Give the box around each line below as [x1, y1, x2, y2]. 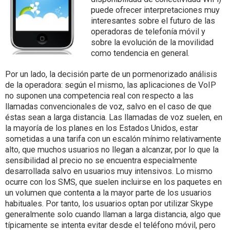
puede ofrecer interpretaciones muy [91, 5, 220, 15]
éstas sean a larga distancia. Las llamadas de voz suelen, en [5, 112, 222, 122]
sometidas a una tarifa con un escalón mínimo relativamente [5, 134, 221, 144]
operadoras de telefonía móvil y [91, 27, 205, 36]
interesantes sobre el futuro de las [91, 16, 215, 26]
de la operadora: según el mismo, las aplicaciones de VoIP [5, 80, 216, 90]
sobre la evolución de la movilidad [91, 37, 214, 47]
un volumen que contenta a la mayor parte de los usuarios [5, 188, 212, 198]
